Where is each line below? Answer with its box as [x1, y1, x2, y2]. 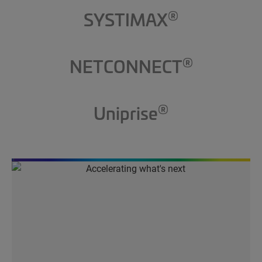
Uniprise [94, 101, 158, 125]
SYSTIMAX [84, 8, 168, 31]
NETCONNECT [69, 54, 182, 78]
